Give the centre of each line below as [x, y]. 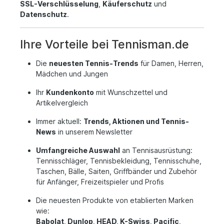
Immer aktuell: [60, 121]
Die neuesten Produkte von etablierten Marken [115, 200]
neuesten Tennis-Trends [94, 63]
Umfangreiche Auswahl [78, 150]
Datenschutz [43, 14]
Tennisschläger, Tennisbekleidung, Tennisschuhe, [119, 161]
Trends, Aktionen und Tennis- [136, 121]
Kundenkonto [70, 92]
